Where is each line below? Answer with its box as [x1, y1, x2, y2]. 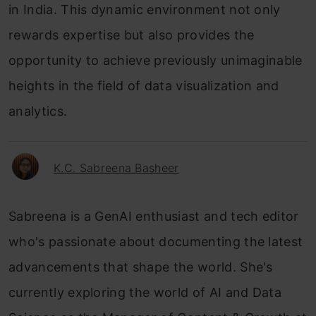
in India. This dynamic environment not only [8, 1, 281, 17]
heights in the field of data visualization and [8, 78, 279, 93]
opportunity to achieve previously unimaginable [8, 52, 303, 68]
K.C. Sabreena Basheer [54, 160, 179, 175]
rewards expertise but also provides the [8, 27, 255, 42]
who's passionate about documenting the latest [8, 233, 303, 249]
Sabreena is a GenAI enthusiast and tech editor [8, 208, 299, 224]
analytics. [8, 103, 68, 119]
